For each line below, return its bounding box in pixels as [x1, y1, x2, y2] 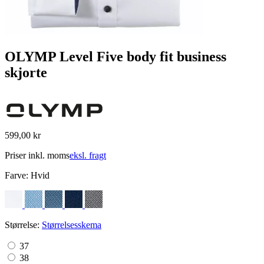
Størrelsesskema [42, 219, 101, 230]
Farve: [5, 170, 31, 180]
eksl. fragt [70, 150, 106, 160]
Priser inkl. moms [5, 150, 70, 160]
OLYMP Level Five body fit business [5, 48, 226, 64]
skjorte [5, 64, 47, 80]
